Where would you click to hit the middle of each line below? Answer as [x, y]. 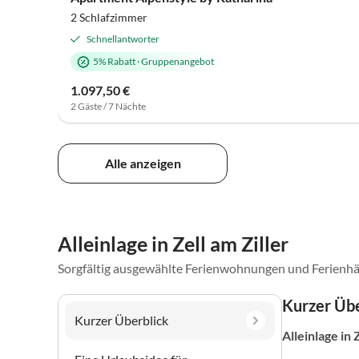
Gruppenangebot [177, 62]
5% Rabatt [114, 62]
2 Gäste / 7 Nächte [108, 107]
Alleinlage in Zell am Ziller [173, 243]
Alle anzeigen [143, 163]
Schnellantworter [123, 39]
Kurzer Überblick [121, 320]
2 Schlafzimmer [109, 18]
